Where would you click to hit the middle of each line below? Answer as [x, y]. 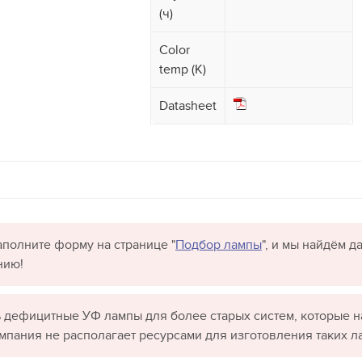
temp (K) [183, 70]
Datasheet [188, 106]
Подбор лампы [219, 245]
